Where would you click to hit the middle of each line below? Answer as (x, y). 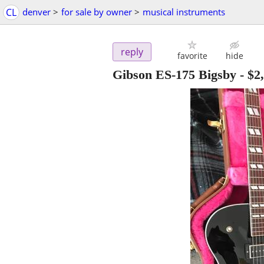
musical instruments (184, 12)
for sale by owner (97, 12)
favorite (192, 56)
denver (37, 12)
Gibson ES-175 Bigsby (174, 75)
